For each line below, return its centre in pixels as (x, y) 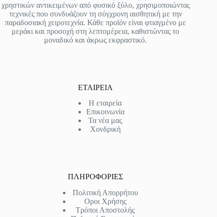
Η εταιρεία (105, 103)
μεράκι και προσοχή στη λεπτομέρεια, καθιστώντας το (96, 31)
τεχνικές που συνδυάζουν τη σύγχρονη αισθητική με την (95, 14)
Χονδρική (105, 129)
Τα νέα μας (105, 121)
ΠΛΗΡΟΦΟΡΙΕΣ (96, 177)
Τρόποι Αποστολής (105, 210)
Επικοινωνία (105, 112)
